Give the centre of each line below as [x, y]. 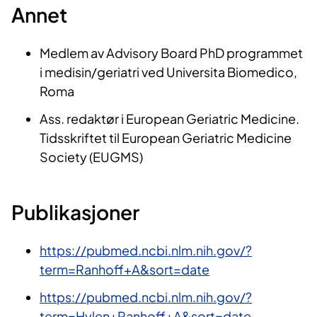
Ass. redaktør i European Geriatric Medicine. [169, 118]
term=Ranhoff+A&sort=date [125, 269]
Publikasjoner [75, 212]
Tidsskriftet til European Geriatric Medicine [166, 137]
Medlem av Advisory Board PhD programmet [171, 52]
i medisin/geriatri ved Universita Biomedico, [168, 71]
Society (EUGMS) [91, 156]
